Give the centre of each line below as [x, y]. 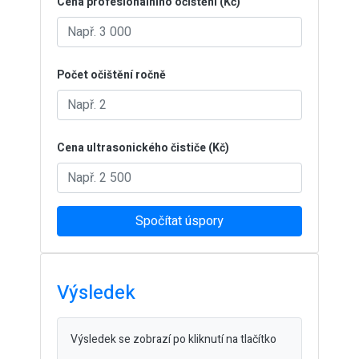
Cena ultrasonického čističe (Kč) [143, 148]
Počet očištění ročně [111, 75]
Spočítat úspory [179, 221]
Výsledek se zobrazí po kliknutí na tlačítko [173, 339]
